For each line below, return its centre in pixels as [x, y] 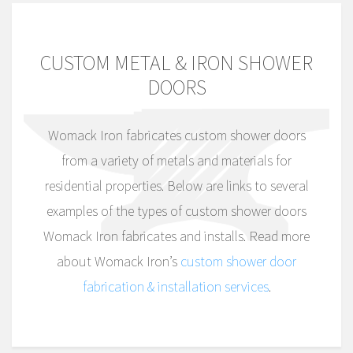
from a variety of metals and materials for [176, 160]
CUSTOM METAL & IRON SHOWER [176, 62]
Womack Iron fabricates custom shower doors [176, 135]
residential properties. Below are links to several [176, 185]
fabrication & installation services [175, 286]
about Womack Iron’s [119, 261]
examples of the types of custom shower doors [176, 210]
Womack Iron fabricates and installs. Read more [176, 236]
